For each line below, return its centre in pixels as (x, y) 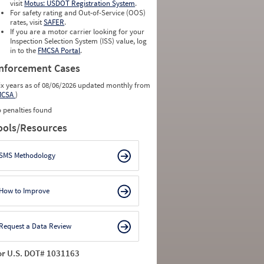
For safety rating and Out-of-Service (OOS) (78, 13)
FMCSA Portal (59, 50)
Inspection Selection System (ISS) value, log (79, 41)
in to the (24, 50)
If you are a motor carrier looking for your (77, 32)
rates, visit (27, 22)
